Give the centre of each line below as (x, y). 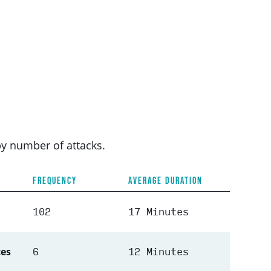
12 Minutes (159, 251)
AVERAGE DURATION (166, 180)
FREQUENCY (55, 180)
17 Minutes (159, 211)
